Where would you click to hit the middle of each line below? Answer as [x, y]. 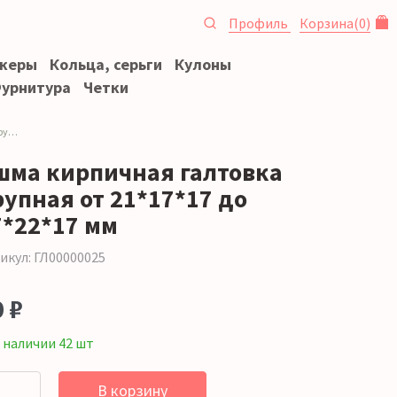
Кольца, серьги [106, 64]
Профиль [260, 23]
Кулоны [203, 64]
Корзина [327, 23]
